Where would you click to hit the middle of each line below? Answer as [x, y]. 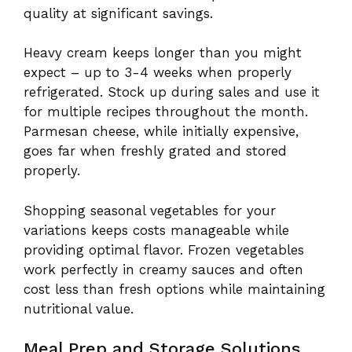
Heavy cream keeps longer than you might [163, 53]
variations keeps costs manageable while [156, 230]
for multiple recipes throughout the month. [166, 112]
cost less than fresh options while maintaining [174, 289]
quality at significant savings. [118, 13]
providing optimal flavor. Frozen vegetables [164, 249]
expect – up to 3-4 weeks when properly [158, 73]
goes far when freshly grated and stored [155, 151]
